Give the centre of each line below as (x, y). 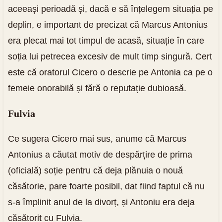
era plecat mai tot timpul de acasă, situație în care (106, 40)
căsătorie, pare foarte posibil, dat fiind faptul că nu (106, 186)
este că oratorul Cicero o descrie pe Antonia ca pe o (110, 72)
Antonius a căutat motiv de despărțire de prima (100, 154)
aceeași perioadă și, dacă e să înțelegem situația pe (110, 9)
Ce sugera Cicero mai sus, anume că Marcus (97, 139)
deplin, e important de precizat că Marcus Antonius (108, 25)
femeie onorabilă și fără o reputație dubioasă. (97, 88)
